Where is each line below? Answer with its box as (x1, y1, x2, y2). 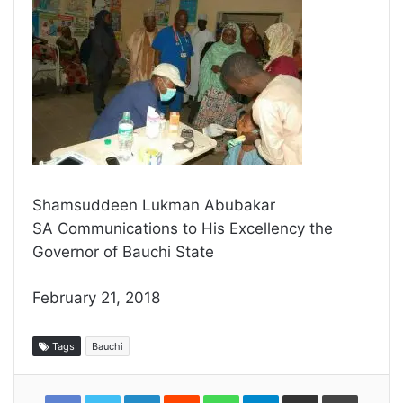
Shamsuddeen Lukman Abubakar (32, 196, 275, 215)
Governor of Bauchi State (32, 243, 214, 262)
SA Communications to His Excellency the (32, 219, 333, 238)
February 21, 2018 (32, 289, 160, 308)
